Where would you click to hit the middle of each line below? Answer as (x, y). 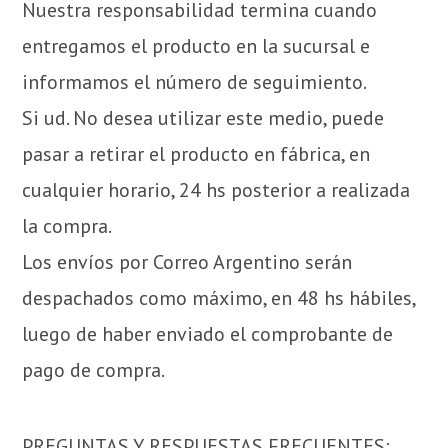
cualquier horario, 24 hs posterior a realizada (216, 189)
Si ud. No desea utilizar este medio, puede (203, 117)
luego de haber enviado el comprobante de (208, 333)
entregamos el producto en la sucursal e (196, 45)
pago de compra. (94, 369)
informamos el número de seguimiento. (195, 81)
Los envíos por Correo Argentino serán (187, 261)
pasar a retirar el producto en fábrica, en (196, 153)
